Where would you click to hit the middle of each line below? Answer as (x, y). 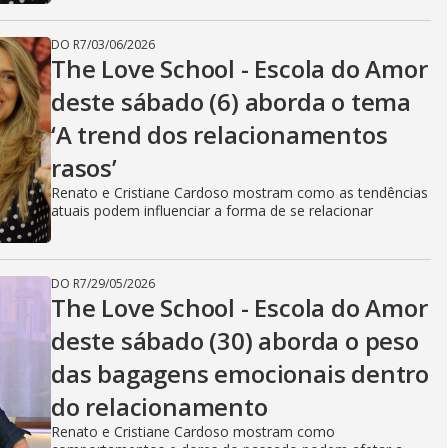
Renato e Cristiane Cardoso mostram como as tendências (239, 192)
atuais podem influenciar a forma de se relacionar (212, 210)
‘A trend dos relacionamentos (219, 134)
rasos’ (84, 167)
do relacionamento (159, 406)
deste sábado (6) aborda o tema (231, 101)
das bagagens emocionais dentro (240, 373)
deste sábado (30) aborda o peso (235, 340)
